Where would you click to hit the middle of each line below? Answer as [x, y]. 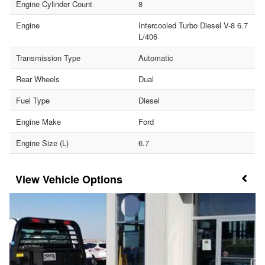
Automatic [156, 58]
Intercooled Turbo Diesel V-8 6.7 [193, 25]
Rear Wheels [38, 79]
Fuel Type [33, 101]
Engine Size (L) [42, 143]
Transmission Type [48, 58]
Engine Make [38, 122]
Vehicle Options [83, 180]
